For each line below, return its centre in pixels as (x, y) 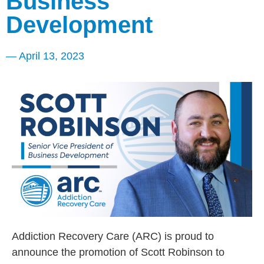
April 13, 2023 (50, 56)
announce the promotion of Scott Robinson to (118, 253)
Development (79, 25)
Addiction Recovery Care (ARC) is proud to (113, 237)
